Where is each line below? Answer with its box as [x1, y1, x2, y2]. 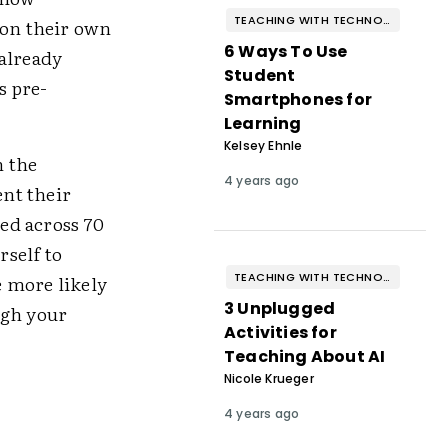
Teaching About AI [223, 345, 386, 368]
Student [223, 64, 296, 87]
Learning [223, 112, 302, 135]
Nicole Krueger [223, 370, 314, 387]
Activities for [223, 321, 337, 344]
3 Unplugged [223, 297, 336, 320]
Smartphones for [223, 88, 372, 111]
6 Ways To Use [223, 40, 348, 63]
